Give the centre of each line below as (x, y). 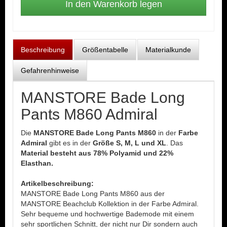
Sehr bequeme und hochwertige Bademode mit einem (107, 214)
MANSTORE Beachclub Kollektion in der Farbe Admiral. (110, 204)
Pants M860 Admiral (89, 114)
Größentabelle (105, 50)
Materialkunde (168, 50)
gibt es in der (71, 143)
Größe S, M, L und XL (129, 143)
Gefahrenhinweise (50, 70)
